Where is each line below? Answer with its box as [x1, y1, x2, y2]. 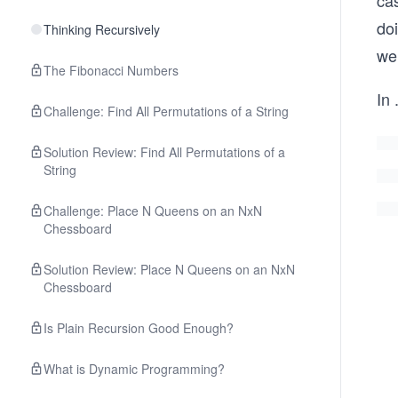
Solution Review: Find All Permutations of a [44, 143, 285, 161]
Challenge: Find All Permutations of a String [44, 102, 289, 120]
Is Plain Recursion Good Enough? [44, 319, 234, 337]
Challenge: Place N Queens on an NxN [44, 202, 262, 219]
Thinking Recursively [44, 20, 160, 38]
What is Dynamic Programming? [44, 360, 225, 378]
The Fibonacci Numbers [44, 61, 179, 79]
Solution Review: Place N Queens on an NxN [44, 260, 295, 278]
